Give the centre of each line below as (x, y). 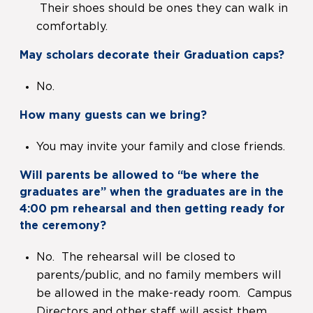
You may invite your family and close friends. (161, 147)
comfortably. (72, 27)
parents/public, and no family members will (159, 276)
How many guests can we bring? (113, 116)
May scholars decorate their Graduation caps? (152, 56)
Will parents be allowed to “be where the (139, 176)
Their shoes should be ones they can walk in (162, 9)
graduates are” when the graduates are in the (152, 192)
